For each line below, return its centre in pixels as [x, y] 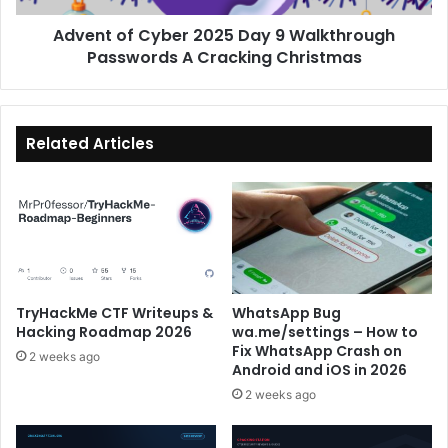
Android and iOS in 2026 [319, 370]
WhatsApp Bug [286, 313]
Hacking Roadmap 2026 [104, 332]
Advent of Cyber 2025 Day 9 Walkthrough [224, 35]
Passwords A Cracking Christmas [224, 57]
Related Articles [90, 143]
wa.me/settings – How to [325, 332]
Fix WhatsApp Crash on [317, 351]
